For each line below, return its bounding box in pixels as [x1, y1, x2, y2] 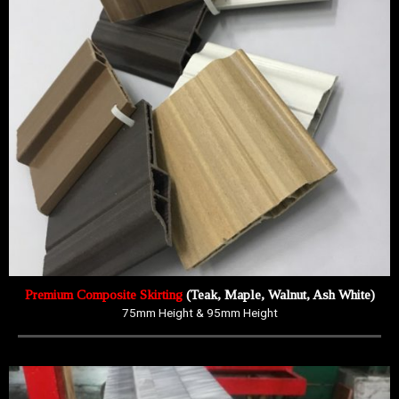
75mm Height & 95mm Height [121, 305, 278, 321]
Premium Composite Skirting [24, 286, 183, 302]
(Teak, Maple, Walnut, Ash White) [182, 286, 375, 302]
